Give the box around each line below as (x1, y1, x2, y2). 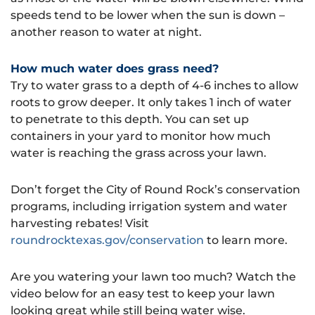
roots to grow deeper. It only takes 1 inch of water (11, 96, 292, 109)
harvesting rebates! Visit (11, 217, 149, 230)
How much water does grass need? (11, 62, 222, 75)
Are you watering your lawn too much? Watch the (11, 270, 296, 283)
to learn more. (204, 233, 290, 247)
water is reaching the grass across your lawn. (11, 146, 269, 160)
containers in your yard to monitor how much (11, 129, 271, 143)
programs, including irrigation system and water (11, 200, 288, 213)
